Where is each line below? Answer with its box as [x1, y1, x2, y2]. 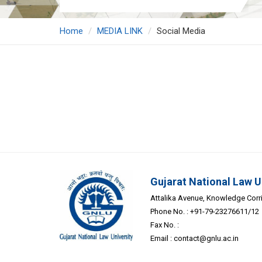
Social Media [157, 26, 205, 37]
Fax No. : [150, 220, 179, 230]
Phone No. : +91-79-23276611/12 [150, 207, 259, 216]
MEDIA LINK [97, 26, 143, 37]
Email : [150, 234, 174, 243]
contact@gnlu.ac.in [174, 234, 239, 243]
